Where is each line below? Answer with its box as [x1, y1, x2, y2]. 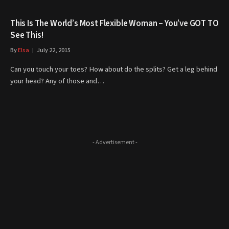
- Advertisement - [92, 138, 138, 147]
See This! [10, 29, 43, 41]
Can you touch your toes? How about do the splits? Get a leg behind [10, 64, 217, 75]
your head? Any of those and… [10, 76, 104, 86]
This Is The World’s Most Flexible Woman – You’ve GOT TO [10, 17, 219, 30]
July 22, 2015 [37, 46, 71, 55]
